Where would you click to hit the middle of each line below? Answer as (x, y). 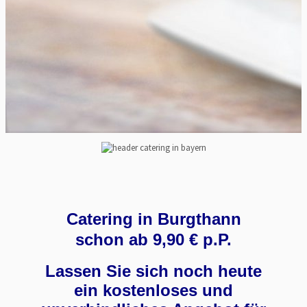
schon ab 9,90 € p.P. (153, 240)
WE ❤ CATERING (48, 180)
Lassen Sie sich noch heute (153, 271)
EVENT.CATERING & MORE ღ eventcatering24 (153, 155)
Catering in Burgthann (153, 219)
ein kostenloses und (153, 291)
